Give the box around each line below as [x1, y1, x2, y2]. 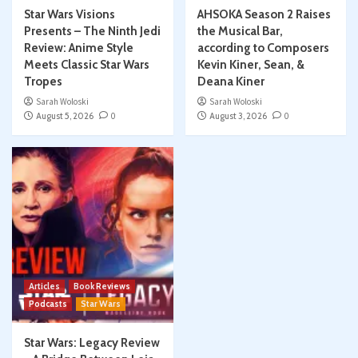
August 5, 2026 [36, 110, 93, 122]
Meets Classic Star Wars [24, 58, 149, 73]
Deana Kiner [197, 74, 265, 89]
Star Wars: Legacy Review [24, 336, 160, 351]
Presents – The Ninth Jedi [24, 24, 161, 39]
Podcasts [29, 298, 67, 310]
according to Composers [197, 41, 329, 56]
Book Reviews [74, 280, 130, 292]
